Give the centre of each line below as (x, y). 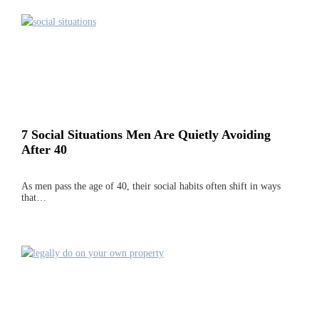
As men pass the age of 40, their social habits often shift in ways (151, 186)
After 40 (44, 150)
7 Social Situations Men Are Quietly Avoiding (146, 135)
